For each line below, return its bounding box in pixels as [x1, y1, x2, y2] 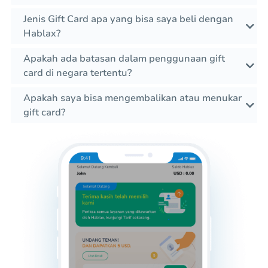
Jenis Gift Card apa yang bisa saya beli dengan [23, 13, 233, 26]
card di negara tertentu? [23, 66, 132, 80]
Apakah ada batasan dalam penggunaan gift [23, 52, 225, 66]
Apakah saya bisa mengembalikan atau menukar [23, 92, 242, 105]
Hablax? [23, 27, 60, 41]
